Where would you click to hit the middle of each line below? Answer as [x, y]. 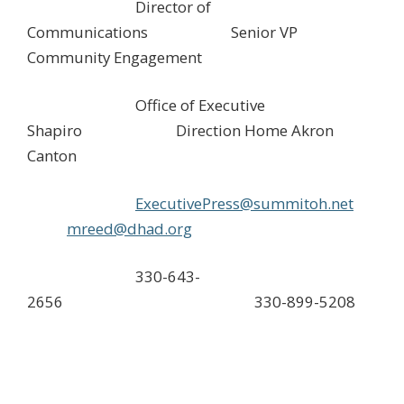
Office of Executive [146, 105]
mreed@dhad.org [129, 229]
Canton [57, 155]
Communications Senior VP [162, 32]
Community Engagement [115, 57]
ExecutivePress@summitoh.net [244, 204]
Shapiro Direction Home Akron [180, 130]
